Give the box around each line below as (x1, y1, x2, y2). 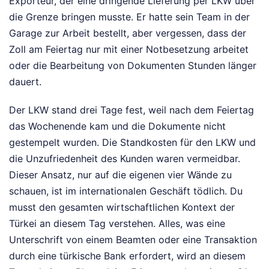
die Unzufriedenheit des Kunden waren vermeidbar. (9, 153, 240, 165)
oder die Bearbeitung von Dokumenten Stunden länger (9, 59, 256, 72)
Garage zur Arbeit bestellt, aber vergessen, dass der (9, 27, 246, 40)
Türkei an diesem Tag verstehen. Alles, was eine (9, 217, 225, 230)
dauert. (9, 76, 41, 88)
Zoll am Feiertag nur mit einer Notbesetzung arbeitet (9, 43, 249, 56)
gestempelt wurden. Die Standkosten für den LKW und (9, 136, 256, 149)
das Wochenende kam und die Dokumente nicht (9, 120, 226, 133)
